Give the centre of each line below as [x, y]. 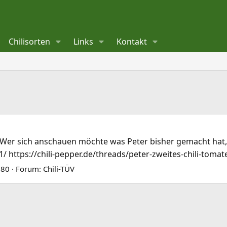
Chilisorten [30, 42]
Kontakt [132, 42]
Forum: [29, 169]
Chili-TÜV [59, 169]
